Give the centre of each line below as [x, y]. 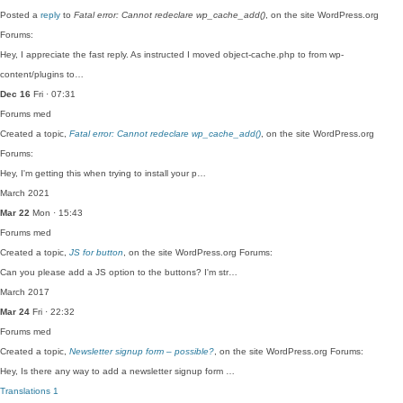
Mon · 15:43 [56, 213]
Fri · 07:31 [53, 94]
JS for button [96, 252]
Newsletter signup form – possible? [142, 351]
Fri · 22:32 [52, 312]
